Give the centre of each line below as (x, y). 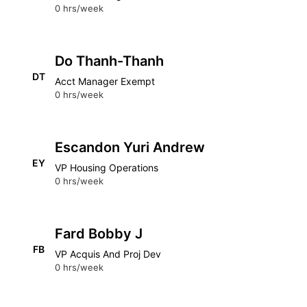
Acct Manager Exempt (105, 81)
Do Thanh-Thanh (109, 61)
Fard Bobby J (99, 234)
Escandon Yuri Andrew (130, 147)
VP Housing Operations (107, 168)
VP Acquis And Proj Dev (108, 254)
